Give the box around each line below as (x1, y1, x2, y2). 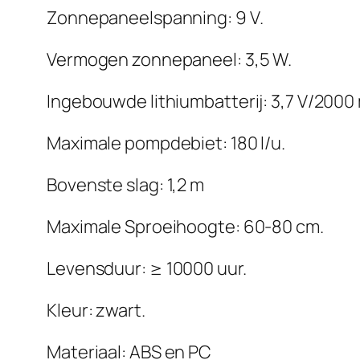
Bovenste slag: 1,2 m (47, 173, 204, 198)
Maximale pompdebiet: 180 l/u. (47, 131, 286, 156)
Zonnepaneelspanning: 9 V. (47, 6, 264, 31)
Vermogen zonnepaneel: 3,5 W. (47, 47, 292, 72)
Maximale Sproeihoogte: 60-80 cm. (47, 215, 324, 239)
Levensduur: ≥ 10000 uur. (47, 256, 247, 281)
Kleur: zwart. (47, 298, 145, 323)
